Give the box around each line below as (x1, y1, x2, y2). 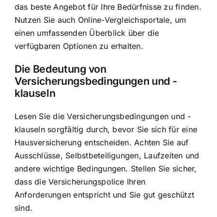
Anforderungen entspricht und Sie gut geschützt (15, 189, 195, 200)
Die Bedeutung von (15, 62, 107, 76)
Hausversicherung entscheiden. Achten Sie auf (15, 137, 189, 147)
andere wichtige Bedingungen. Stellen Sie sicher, (15, 163, 197, 173)
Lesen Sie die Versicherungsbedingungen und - (15, 111, 191, 121)
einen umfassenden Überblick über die (15, 28, 159, 38)
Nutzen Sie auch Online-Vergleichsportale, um (15, 15, 186, 25)
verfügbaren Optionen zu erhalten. (15, 41, 143, 51)
